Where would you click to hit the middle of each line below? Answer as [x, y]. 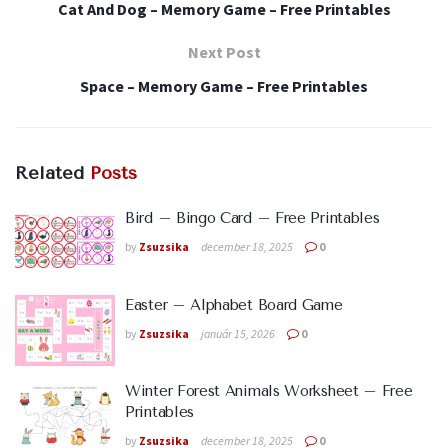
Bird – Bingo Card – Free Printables [252, 218]
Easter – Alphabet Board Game [234, 304]
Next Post [224, 52]
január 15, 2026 [238, 333]
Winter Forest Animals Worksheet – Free [269, 391]
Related [49, 173]
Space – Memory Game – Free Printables [224, 86]
